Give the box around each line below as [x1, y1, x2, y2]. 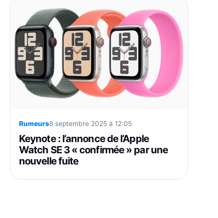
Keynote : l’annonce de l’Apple [19, 132, 149, 145]
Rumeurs [19, 120, 49, 127]
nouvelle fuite [19, 155, 79, 167]
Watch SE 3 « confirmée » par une [19, 144, 168, 156]
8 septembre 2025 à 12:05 [49, 120, 132, 127]
